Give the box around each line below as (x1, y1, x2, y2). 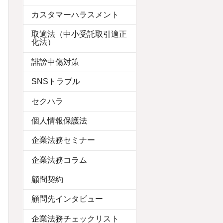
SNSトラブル (31, 77, 80, 86)
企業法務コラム (31, 155, 87, 164)
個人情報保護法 (31, 116, 87, 125)
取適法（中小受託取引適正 (31, 30, 127, 39)
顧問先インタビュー (31, 195, 103, 204)
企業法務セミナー (31, 136, 95, 145)
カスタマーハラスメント (31, 10, 119, 19)
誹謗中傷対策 (31, 57, 79, 66)
